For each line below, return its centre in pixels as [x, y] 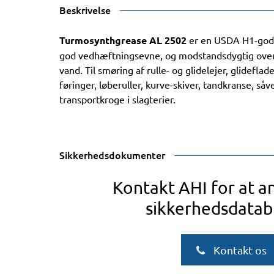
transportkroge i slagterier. [117, 99]
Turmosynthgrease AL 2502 [123, 40]
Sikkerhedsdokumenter [112, 154]
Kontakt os [239, 250]
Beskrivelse [85, 10]
